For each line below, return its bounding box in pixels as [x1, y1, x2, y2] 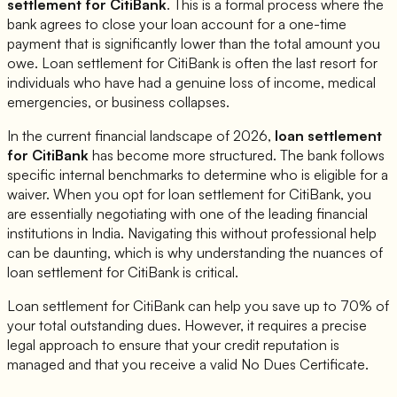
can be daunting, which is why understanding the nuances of [7, 244, 383, 262]
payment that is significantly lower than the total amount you [7, 35, 380, 53]
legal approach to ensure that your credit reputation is [7, 336, 339, 354]
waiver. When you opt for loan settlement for [7, 185, 289, 204]
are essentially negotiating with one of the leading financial [7, 205, 368, 223]
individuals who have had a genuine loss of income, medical [7, 74, 376, 92]
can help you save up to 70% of [184, 297, 389, 315]
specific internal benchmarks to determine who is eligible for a [7, 166, 388, 184]
